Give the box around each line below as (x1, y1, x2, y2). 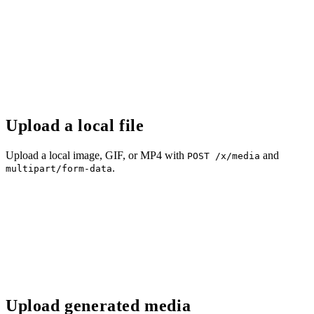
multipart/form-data (6, 163, 112, 174)
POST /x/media (187, 150, 260, 161)
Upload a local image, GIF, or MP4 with (6, 149, 187, 161)
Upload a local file (6, 116, 144, 135)
